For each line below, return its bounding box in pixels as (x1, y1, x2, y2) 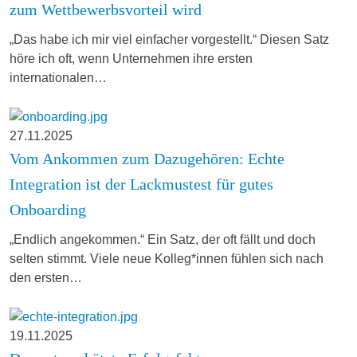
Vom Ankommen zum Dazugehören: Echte (10, 150, 284, 168)
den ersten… (10, 271, 82, 285)
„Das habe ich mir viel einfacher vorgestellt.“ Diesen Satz (10, 33, 329, 47)
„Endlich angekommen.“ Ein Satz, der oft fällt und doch (10, 233, 316, 247)
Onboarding (10, 201, 86, 219)
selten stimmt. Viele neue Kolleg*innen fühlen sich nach (10, 252, 324, 266)
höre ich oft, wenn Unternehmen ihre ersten (10, 52, 253, 66)
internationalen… (10, 71, 107, 85)
